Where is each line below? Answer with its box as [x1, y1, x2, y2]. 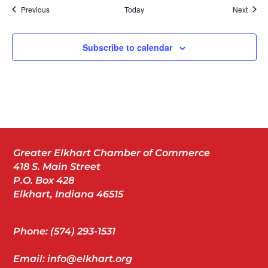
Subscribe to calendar [83, 41, 172, 53]
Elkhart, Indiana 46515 [13, 188, 124, 200]
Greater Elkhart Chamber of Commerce [13, 147, 211, 159]
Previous [20, 4, 50, 14]
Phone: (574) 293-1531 [13, 225, 116, 237]
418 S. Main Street [13, 160, 101, 172]
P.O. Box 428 [13, 174, 75, 186]
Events [48, 3, 71, 14]
